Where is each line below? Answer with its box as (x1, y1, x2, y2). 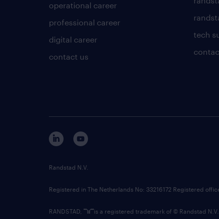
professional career (49, 17, 120, 27)
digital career (49, 34, 97, 44)
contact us (49, 51, 88, 61)
